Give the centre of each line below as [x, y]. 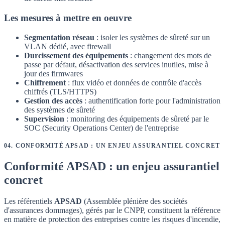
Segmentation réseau [59, 37]
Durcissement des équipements [76, 55]
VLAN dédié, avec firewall [68, 46]
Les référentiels [29, 201]
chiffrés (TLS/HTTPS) [60, 91]
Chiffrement [45, 82]
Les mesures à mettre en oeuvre [68, 18]
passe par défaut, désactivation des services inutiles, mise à [116, 64]
